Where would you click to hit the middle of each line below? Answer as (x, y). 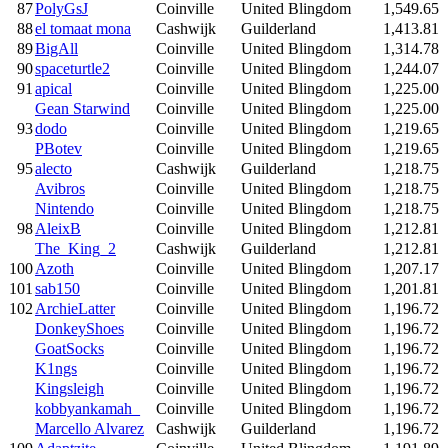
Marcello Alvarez (89, 428)
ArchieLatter (75, 308)
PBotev (58, 148)
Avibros (60, 188)
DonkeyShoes (79, 328)
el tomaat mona (83, 28)
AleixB (58, 228)
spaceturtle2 (72, 68)
